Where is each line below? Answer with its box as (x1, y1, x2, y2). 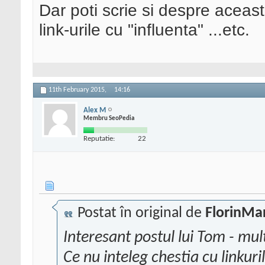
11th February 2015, (49, 86, 108, 94)
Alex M (83, 106, 106, 114)
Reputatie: (83, 134, 115, 143)
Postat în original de (74, 205, 205, 222)
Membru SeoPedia (83, 115, 134, 122)
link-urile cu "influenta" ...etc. (39, 20, 250, 40)
